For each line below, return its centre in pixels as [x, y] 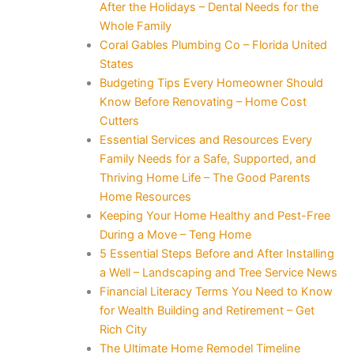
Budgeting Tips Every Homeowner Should [211, 83]
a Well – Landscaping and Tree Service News [218, 272]
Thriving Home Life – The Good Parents [205, 177]
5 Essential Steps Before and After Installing [217, 253]
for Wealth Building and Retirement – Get [207, 310]
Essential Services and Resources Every [205, 139]
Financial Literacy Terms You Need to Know [216, 291]
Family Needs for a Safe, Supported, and [207, 158]
